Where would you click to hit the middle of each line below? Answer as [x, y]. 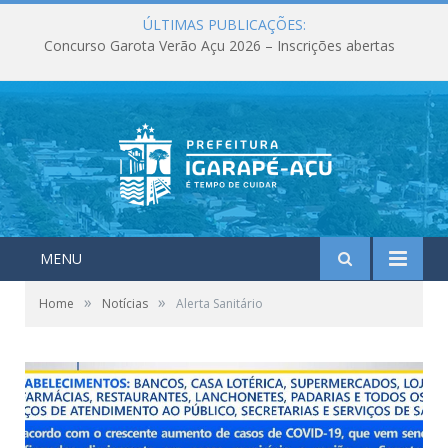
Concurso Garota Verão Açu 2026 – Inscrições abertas [219, 46]
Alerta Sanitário [219, 303]
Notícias [125, 303]
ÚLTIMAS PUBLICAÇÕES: [224, 24]
